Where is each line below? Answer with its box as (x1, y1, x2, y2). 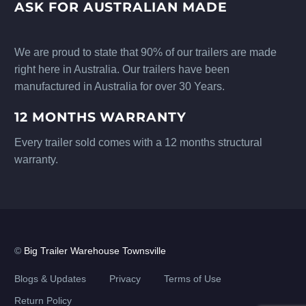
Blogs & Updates (14, 273, 86, 284)
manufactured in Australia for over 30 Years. (14, 81, 225, 93)
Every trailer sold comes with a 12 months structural (14, 137, 262, 149)
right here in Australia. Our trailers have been (14, 64, 229, 76)
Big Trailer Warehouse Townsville (24, 246, 166, 257)
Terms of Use (164, 273, 221, 284)
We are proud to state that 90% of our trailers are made (14, 46, 277, 59)
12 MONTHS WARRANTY (14, 109, 187, 125)
